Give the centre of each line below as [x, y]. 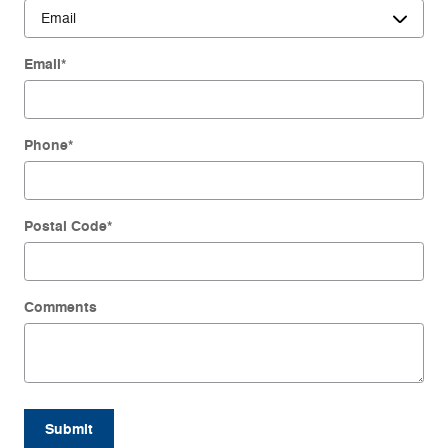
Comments [60, 307]
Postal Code [65, 226]
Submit [69, 429]
